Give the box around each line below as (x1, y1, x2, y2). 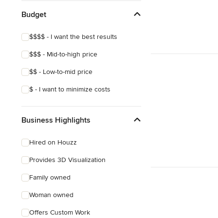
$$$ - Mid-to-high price (29, 50, 97, 58)
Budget (21, 9, 46, 19)
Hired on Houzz (29, 138, 77, 146)
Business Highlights (21, 115, 91, 125)
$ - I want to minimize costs (29, 85, 110, 93)
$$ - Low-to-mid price (29, 68, 92, 76)
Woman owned (29, 191, 73, 199)
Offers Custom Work (29, 208, 90, 217)
